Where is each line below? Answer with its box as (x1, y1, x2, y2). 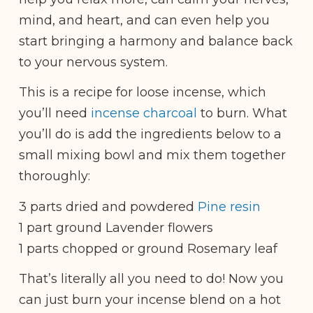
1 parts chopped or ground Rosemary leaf (19, 240, 277, 256)
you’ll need (19, 105, 91, 122)
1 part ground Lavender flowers (19, 219, 213, 235)
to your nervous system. (19, 54, 171, 70)
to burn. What (197, 105, 287, 122)
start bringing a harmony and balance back (19, 33, 293, 49)
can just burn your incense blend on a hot (19, 292, 281, 308)
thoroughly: (19, 168, 90, 184)
